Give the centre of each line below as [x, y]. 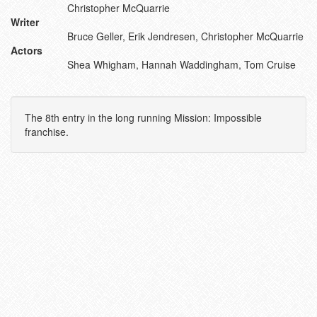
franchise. [47, 132]
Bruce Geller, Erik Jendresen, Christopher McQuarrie [185, 36]
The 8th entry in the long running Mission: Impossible [143, 117]
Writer [25, 22]
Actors [27, 50]
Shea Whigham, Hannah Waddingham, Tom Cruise [181, 64]
